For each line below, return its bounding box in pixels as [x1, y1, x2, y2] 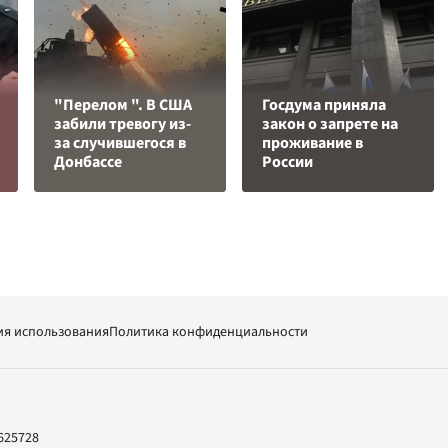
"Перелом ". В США [54, 94, 192, 116]
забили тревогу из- [54, 113, 191, 135]
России [262, 151, 313, 173]
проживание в [262, 132, 363, 154]
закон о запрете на [262, 113, 398, 135]
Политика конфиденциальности [109, 322, 308, 342]
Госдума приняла [262, 94, 386, 116]
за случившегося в [54, 132, 186, 154]
